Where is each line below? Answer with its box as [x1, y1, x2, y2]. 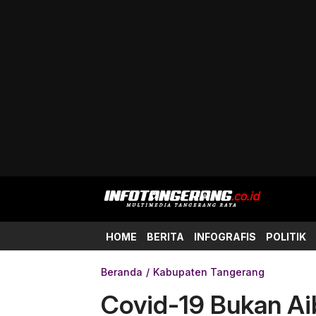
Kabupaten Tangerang [153, 266, 265, 278]
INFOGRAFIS [194, 230, 256, 243]
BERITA [147, 230, 184, 243]
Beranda [101, 266, 142, 278]
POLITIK [266, 230, 306, 243]
